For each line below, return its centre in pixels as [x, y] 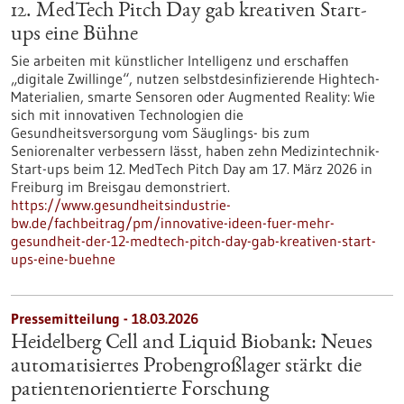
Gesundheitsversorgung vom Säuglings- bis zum [161, 133]
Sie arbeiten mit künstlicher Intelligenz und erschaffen [180, 60]
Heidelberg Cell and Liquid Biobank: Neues [192, 344]
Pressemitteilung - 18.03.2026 [105, 318]
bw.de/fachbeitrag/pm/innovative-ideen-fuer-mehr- [173, 223]
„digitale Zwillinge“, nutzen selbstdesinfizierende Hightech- [195, 78]
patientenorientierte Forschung [140, 390]
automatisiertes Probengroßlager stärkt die [186, 367]
